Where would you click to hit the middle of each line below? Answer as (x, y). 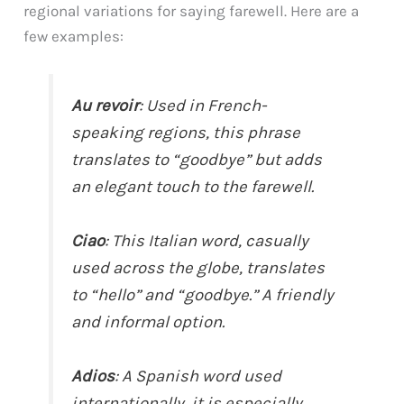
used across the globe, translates (198, 268)
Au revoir (106, 106)
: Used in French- (203, 106)
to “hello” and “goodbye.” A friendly (203, 295)
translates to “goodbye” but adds (197, 160)
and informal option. (148, 322)
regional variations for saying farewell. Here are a (192, 11)
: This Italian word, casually (207, 241)
